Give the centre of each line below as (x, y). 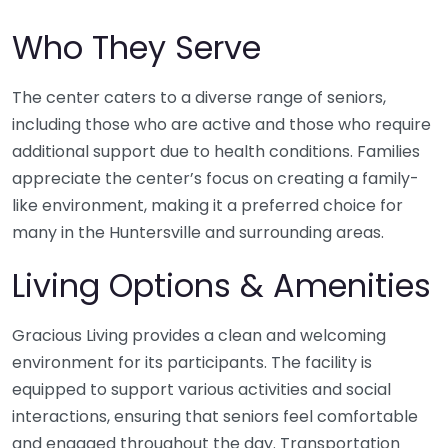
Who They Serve (136, 48)
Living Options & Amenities (221, 286)
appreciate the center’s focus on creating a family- (215, 179)
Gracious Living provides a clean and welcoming (199, 336)
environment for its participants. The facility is (192, 363)
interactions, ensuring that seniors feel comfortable (215, 417)
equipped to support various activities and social (201, 390)
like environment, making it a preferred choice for (207, 206)
